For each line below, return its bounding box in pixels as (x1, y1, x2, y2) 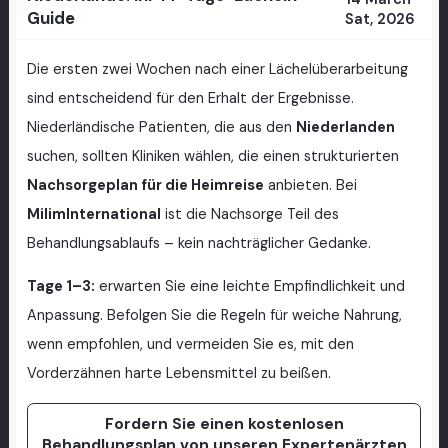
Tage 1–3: (26, 277, 95, 297)
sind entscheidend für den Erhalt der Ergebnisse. (26, 88, 354, 108)
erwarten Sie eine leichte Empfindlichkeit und (94, 277, 405, 297)
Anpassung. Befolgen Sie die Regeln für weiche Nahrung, (26, 306, 402, 326)
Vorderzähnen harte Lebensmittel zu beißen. (26, 364, 331, 384)
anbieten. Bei (263, 175, 357, 195)
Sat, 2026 (345, 10, 415, 30)
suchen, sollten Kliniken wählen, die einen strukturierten (26, 146, 399, 166)
